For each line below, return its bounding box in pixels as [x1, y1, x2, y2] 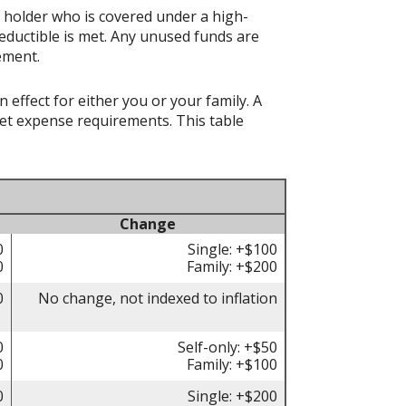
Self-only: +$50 [178, 337, 277, 358]
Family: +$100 [187, 354, 277, 375]
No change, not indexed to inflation [38, 288, 277, 309]
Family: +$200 [187, 256, 277, 277]
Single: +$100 [188, 239, 277, 260]
